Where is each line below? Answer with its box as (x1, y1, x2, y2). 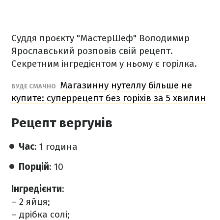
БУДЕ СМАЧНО (11, 82, 57, 90)
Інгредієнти (11, 183, 62, 194)
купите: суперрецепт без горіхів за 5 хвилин (11, 92, 206, 104)
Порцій (19, 161, 49, 172)
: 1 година (34, 141, 78, 152)
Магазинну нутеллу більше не (60, 80, 192, 91)
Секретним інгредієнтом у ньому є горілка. (11, 58, 197, 69)
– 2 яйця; (11, 196, 50, 207)
